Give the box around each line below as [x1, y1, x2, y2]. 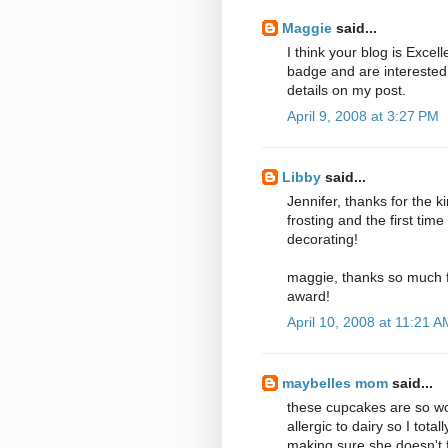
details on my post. [287, 81, 406, 98]
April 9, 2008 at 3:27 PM [287, 107, 439, 124]
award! [287, 287, 330, 304]
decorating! [287, 230, 358, 247]
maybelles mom [282, 374, 388, 391]
